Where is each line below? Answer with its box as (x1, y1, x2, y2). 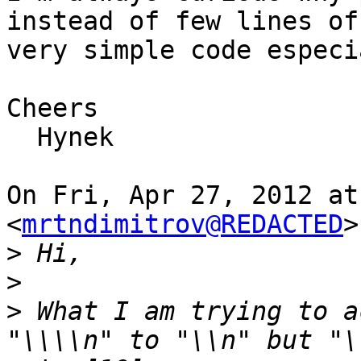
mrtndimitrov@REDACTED (22, 210, 343, 239)
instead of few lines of (6, 6, 359, 36)
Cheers (6, 93, 98, 123)
